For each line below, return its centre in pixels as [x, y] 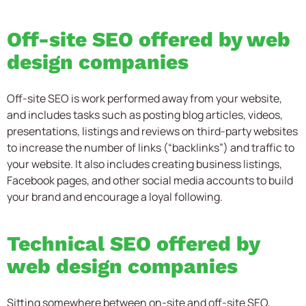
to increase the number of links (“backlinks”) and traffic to [151, 147]
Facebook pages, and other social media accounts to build [150, 180]
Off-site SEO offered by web [149, 39]
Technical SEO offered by [133, 243]
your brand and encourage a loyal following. [115, 196]
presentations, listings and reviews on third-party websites [152, 131]
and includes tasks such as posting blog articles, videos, [145, 114]
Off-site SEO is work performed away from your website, [144, 98]
